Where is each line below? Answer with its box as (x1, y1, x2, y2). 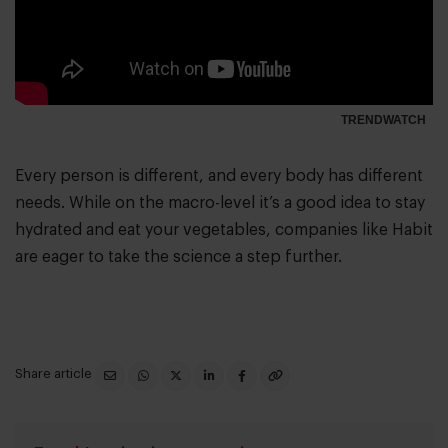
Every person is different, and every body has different (15, 168, 423, 185)
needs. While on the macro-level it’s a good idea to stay (15, 195, 425, 212)
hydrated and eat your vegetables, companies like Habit (15, 222, 433, 239)
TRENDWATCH (340, 113, 426, 128)
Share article (15, 367, 95, 381)
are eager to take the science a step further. (15, 249, 346, 266)
